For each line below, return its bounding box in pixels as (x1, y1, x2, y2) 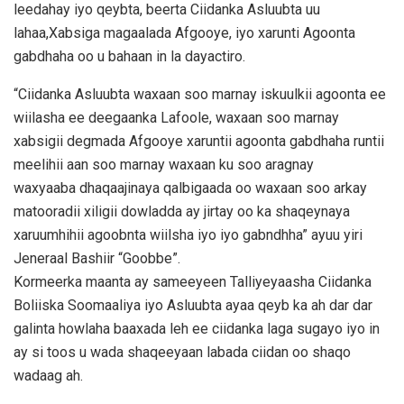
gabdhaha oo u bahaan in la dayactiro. (14, 48, 245, 66)
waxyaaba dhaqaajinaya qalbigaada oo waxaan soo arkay (14, 179, 367, 197)
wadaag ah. (14, 367, 83, 385)
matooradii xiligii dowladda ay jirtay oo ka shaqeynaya (14, 203, 350, 221)
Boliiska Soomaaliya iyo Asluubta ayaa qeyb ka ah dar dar (14, 297, 372, 315)
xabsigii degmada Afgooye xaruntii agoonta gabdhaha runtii (14, 133, 384, 151)
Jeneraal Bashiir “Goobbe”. (14, 250, 180, 268)
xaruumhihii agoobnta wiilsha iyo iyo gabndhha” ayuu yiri (14, 226, 363, 244)
